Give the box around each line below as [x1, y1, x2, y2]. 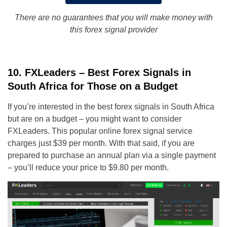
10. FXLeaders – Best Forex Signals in [8, 67, 191, 79]
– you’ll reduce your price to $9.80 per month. [8, 163, 169, 172]
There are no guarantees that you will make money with [14, 13, 213, 22]
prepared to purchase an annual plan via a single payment [8, 151, 216, 160]
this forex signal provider [69, 25, 158, 34]
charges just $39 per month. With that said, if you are [8, 139, 195, 148]
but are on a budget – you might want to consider [8, 115, 181, 124]
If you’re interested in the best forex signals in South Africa [8, 102, 214, 111]
